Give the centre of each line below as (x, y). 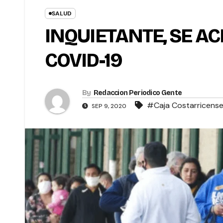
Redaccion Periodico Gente (138, 93)
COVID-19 (83, 60)
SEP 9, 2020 (109, 106)
